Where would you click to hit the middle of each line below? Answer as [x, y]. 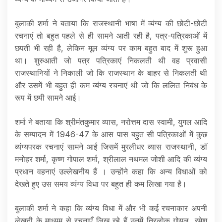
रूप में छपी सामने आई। [48, 98]
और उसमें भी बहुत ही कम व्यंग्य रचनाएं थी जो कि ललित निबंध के [111, 85]
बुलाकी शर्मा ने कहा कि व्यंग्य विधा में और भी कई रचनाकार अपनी [111, 208]
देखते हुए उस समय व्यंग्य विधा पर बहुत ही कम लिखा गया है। [101, 184]
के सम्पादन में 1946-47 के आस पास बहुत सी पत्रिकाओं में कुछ [111, 135]
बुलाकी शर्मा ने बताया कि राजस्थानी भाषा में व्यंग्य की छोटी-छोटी [111, 24]
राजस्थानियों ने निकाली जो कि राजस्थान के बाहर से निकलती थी [111, 73]
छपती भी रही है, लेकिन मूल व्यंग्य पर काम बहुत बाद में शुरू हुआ [111, 48]
